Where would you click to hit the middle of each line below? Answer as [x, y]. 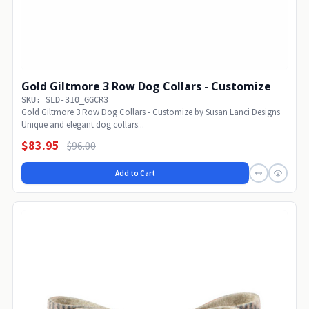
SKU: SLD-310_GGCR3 [65, 100]
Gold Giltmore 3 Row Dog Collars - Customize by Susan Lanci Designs [151, 112]
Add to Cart [135, 173]
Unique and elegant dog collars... [83, 125]
